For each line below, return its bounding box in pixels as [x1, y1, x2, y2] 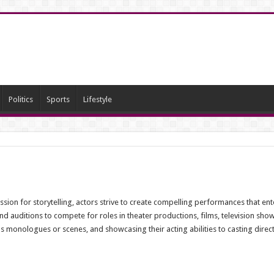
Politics [8, 95, 33, 104]
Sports [46, 95, 70, 104]
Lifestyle [83, 95, 112, 104]
